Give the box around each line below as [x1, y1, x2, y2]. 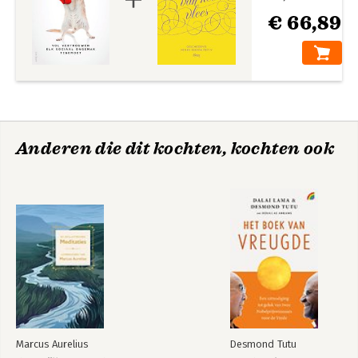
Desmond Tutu [230, 338, 296, 350]
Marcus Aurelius [16, 338, 88, 350]
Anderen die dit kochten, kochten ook [16, 138, 335, 159]
